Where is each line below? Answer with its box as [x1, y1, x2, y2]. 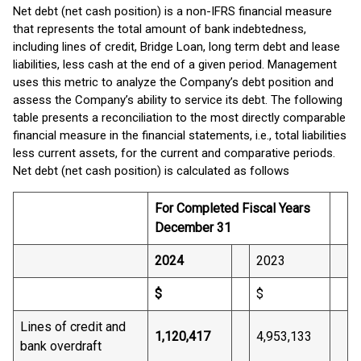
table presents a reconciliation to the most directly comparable [13, 110, 346, 125]
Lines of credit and [20, 319, 126, 334]
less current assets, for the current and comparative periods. [13, 146, 335, 160]
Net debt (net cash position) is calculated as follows [13, 164, 289, 178]
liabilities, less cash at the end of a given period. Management [13, 57, 337, 72]
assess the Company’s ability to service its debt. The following [13, 93, 342, 107]
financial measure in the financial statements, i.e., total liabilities [13, 128, 346, 143]
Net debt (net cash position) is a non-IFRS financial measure [13, 4, 332, 19]
